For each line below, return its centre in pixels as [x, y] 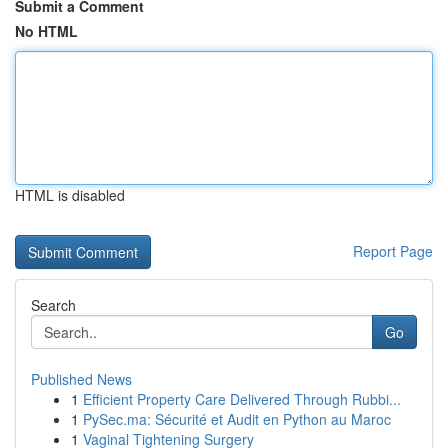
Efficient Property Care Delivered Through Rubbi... [242, 399]
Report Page [393, 251]
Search [53, 305]
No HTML [46, 31]
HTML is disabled [70, 195]
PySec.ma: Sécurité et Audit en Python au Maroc [237, 419]
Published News [81, 379]
